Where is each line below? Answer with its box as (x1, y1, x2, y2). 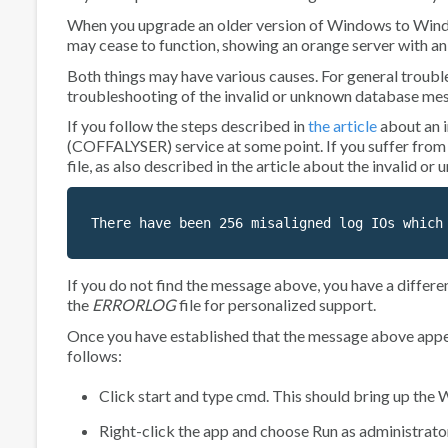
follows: (67, 345, 122, 365)
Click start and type (99, 385, 236, 405)
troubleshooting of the (67, 85, 224, 105)
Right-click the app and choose (99, 420, 312, 440)
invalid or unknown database (224, 85, 419, 105)
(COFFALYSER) (67, 136, 172, 156)
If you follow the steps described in (67, 116, 308, 136)
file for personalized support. (176, 295, 376, 315)
